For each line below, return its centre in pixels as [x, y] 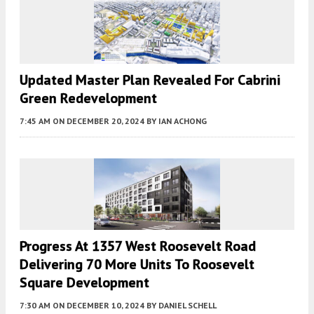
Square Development [84, 282]
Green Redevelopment [88, 98]
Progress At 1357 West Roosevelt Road [138, 246]
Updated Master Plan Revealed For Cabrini [150, 80]
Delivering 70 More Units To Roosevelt [137, 264]
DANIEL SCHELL [187, 305]
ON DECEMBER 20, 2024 [98, 121]
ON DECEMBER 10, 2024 [98, 305]
